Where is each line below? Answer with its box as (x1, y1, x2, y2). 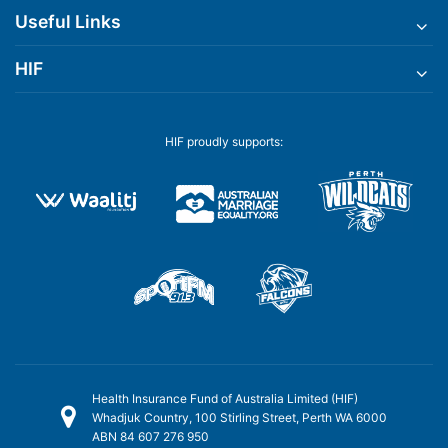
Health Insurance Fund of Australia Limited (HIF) (92, 390, 358, 406)
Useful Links (15, 11, 121, 33)
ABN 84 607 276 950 (92, 428, 209, 444)
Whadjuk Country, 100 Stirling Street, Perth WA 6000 (92, 409, 387, 425)
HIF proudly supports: (165, 134, 283, 150)
